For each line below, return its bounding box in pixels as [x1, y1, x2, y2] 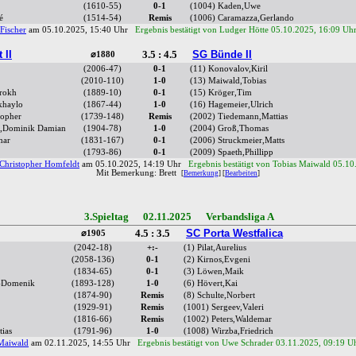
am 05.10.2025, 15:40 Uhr [26, 25, 135, 35]
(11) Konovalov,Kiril [190, 64, 268, 74]
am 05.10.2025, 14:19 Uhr [79, 160, 188, 169]
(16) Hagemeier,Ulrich [190, 100, 273, 110]
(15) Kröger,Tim [190, 88, 252, 98]
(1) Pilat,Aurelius [184, 243, 246, 253]
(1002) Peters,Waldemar [184, 315, 272, 324]
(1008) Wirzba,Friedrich [184, 327, 273, 336]
